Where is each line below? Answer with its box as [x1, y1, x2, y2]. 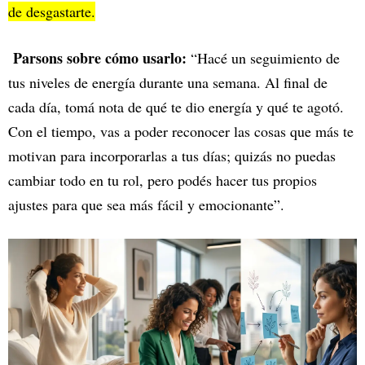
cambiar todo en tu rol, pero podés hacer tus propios [8, 169, 317, 190]
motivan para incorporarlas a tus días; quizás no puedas [8, 145, 336, 165]
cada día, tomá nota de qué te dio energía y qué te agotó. [8, 96, 344, 117]
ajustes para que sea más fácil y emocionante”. [8, 194, 284, 214]
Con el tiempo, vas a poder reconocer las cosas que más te [8, 121, 354, 141]
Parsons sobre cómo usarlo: [13, 46, 187, 68]
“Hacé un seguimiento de [187, 47, 340, 68]
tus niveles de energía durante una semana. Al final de [8, 72, 328, 92]
